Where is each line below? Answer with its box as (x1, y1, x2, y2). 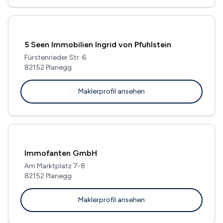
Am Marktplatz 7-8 (24, 161, 85, 170)
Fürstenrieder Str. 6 (24, 53, 86, 62)
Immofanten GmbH (24, 148, 97, 158)
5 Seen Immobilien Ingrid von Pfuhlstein (24, 39, 171, 49)
